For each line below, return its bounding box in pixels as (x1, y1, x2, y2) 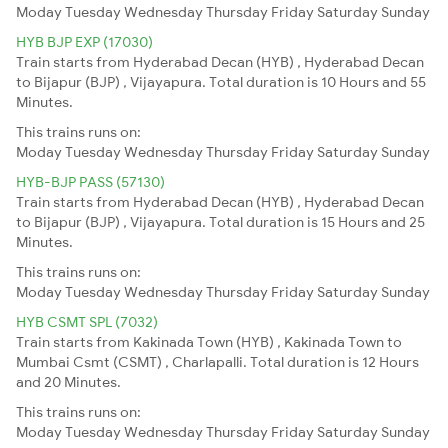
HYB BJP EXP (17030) (16, 32, 153, 51)
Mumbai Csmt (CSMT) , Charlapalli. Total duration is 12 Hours (16, 352, 419, 371)
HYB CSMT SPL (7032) (16, 312, 158, 331)
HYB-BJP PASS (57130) (16, 172, 165, 191)
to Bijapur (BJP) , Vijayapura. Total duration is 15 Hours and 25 (16, 212, 425, 231)
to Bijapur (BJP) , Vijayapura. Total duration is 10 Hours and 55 (16, 72, 426, 91)
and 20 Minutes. (16, 372, 121, 391)
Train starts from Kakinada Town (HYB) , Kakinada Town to (16, 332, 402, 351)
